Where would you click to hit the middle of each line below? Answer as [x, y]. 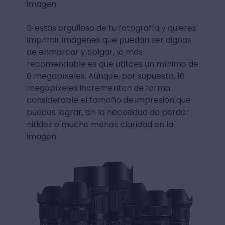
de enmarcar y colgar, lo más [84, 52]
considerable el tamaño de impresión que [108, 100]
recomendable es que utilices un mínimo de [112, 64]
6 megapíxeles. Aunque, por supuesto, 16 [105, 76]
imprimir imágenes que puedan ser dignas [109, 40]
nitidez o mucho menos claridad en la [100, 124]
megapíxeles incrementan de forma [98, 88]
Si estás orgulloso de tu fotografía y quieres [111, 28]
